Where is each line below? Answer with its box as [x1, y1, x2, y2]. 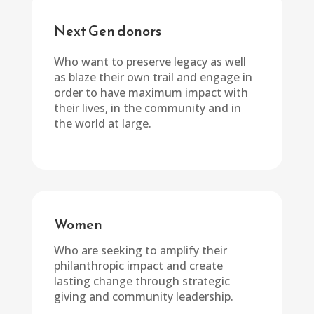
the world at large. [53, 116, 151, 131]
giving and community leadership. [53, 289, 233, 304]
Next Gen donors [53, 20, 161, 41]
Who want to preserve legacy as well [53, 54, 246, 69]
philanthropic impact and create [53, 258, 223, 273]
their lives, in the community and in [53, 100, 241, 116]
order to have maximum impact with [53, 85, 248, 100]
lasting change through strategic [53, 273, 230, 289]
